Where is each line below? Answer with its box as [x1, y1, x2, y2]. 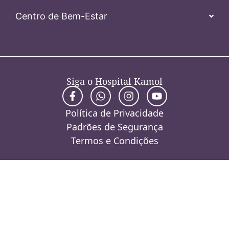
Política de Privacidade [65, 107, 164, 120]
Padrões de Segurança [66, 121, 163, 133]
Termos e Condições [71, 134, 158, 147]
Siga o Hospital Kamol [66, 75, 163, 88]
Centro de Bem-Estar [15, 11, 107, 22]
